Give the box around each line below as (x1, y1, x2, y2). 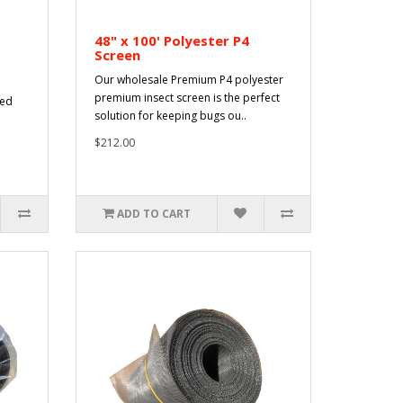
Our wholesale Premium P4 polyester (94, 71, 283, 87)
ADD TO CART (116, 205, 191, 221)
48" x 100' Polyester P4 (94, 31, 249, 49)
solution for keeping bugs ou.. (94, 107, 246, 123)
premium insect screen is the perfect (94, 89, 280, 105)
